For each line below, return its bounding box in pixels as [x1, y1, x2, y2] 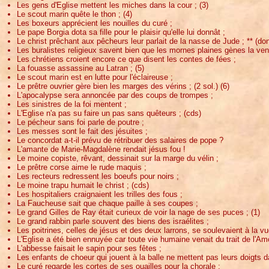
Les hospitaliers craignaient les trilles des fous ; [17, 189, 183, 199]
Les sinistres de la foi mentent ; [17, 99, 127, 109]
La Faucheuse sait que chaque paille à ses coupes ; [17, 198, 198, 208]
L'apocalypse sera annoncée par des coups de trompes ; [17, 90, 213, 100]
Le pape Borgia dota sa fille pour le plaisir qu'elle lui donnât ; [17, 27, 225, 37]
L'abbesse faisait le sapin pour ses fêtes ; [17, 243, 162, 253]
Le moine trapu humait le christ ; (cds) [17, 180, 149, 190]
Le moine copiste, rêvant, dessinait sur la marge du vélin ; [17, 153, 219, 163]
